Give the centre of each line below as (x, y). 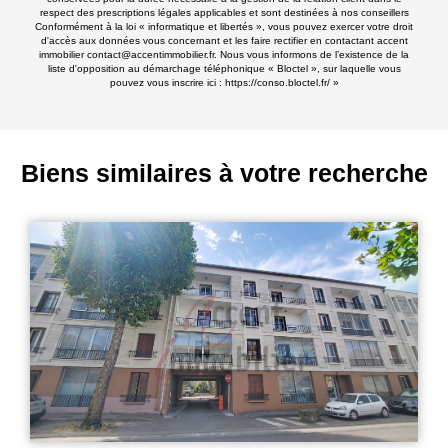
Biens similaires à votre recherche (224, 173)
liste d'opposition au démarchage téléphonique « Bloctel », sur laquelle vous (224, 69)
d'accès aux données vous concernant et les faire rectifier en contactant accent (224, 41)
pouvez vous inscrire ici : (167, 83)
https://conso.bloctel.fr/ (277, 83)
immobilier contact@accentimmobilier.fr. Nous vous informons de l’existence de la (224, 55)
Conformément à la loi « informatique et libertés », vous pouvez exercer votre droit (224, 27)
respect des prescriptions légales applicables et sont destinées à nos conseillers (224, 13)
